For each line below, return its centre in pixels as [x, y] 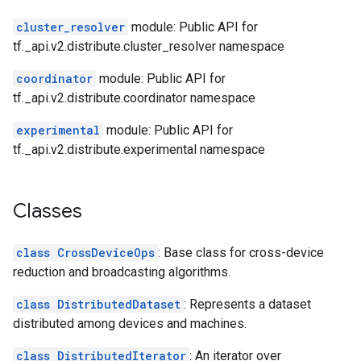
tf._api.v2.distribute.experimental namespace [139, 149]
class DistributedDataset [98, 304]
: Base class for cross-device [241, 253]
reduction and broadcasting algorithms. [122, 272]
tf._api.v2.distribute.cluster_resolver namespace [149, 46]
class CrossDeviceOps [85, 253]
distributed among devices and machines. [130, 324]
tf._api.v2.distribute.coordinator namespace [134, 98]
